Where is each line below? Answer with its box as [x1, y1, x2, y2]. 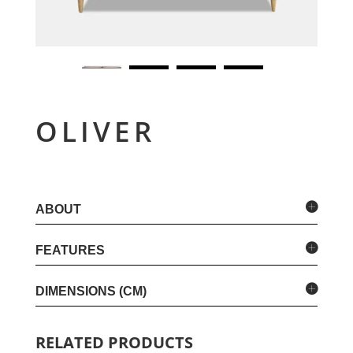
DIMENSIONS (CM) [35, 284, 147, 298]
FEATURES [35, 243, 105, 257]
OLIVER [35, 112, 155, 150]
